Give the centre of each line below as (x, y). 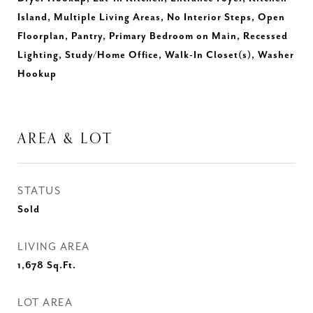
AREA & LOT (65, 138)
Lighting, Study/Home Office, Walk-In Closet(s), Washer (156, 55)
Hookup (37, 74)
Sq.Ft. (61, 265)
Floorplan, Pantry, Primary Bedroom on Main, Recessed (153, 36)
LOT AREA (45, 303)
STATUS (39, 191)
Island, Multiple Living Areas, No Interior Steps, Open (151, 17)
